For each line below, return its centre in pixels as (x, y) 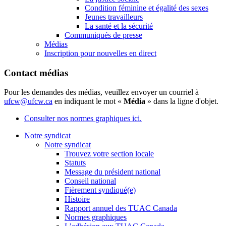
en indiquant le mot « (88, 101)
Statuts (75, 163)
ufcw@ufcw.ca (28, 101)
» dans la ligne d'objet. (183, 101)
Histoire (77, 199)
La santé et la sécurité (119, 26)
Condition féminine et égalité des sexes (147, 8)
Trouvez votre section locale (109, 154)
